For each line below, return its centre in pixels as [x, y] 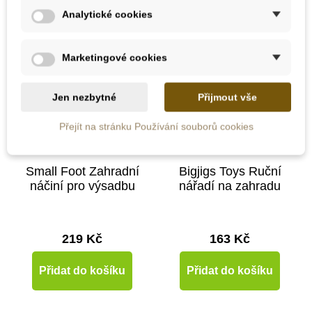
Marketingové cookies [115, 57]
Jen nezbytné [85, 97]
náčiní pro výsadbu [82, 186]
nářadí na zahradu [230, 186]
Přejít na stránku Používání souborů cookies [156, 126]
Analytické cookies [107, 14]
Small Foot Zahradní [82, 172]
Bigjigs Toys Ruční [230, 172]
